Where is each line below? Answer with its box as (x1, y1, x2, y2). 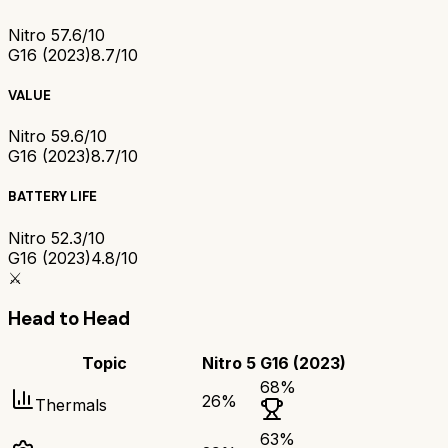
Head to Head (8, 306, 130, 332)
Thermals (35, 395, 107, 416)
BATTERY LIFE (8, 188, 97, 206)
